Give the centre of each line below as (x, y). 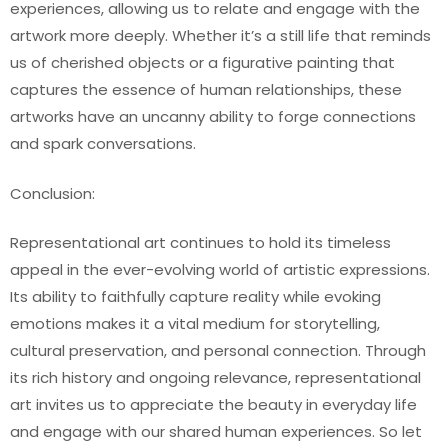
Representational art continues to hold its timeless (200, 242)
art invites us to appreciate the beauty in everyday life (213, 404)
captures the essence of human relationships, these (206, 89)
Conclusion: (52, 193)
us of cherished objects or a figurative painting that (202, 62)
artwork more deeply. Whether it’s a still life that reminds (220, 35)
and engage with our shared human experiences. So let (216, 431)
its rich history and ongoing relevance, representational (215, 377)
